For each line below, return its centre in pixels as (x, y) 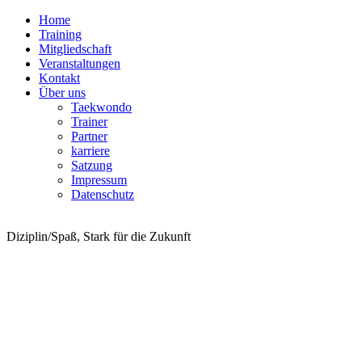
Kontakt (59, 78)
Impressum (99, 180)
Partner (89, 136)
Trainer (89, 122)
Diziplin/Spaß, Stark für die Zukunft (100, 236)
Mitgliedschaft (75, 49)
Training (60, 34)
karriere (90, 151)
